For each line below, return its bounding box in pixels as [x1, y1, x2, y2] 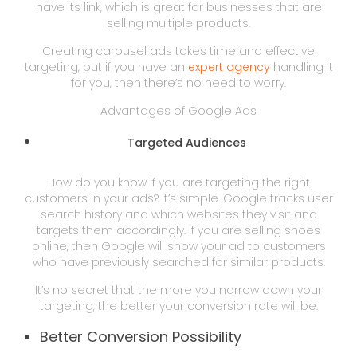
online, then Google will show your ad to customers [31, 237, 326, 254]
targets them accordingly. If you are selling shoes [37, 222, 320, 238]
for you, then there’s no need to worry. [71, 74, 286, 91]
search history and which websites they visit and [40, 206, 317, 222]
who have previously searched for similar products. [32, 253, 325, 270]
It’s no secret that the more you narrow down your [35, 281, 322, 298]
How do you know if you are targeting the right [47, 174, 310, 190]
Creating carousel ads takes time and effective [42, 42, 315, 59]
